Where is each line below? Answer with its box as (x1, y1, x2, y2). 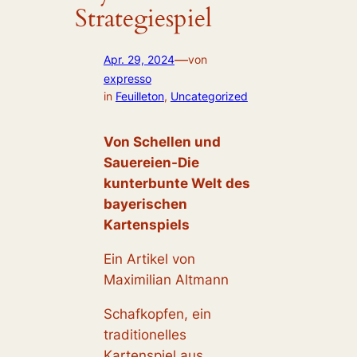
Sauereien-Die (103, 154, 199, 171)
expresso (103, 72, 151, 86)
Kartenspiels (103, 216, 190, 233)
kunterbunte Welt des (103, 175, 250, 191)
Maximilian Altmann (103, 271, 229, 288)
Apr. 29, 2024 (103, 53, 175, 67)
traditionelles (103, 326, 186, 343)
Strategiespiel (75, 2, 213, 36)
